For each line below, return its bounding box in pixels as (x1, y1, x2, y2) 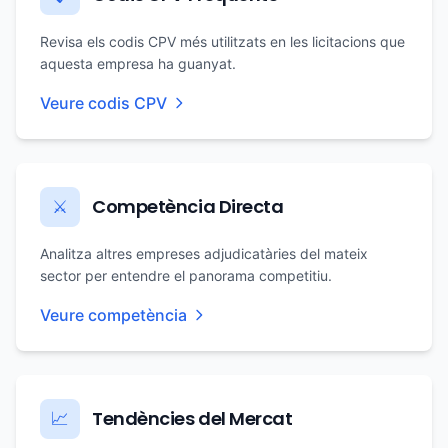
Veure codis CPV (40, 93, 167, 113)
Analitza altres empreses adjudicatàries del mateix (40, 245, 368, 262)
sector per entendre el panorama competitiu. (40, 267, 332, 284)
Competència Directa (92, 194, 284, 219)
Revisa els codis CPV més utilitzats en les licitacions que (40, 33, 405, 50)
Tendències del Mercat (92, 406, 293, 431)
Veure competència (40, 305, 187, 325)
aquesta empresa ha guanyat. (40, 55, 236, 72)
